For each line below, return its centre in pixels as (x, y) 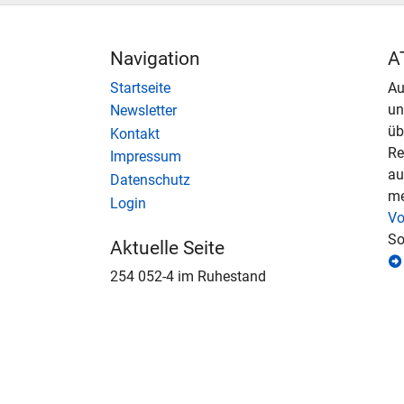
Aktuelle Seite (167, 248)
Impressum (146, 157)
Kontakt (135, 133)
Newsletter (143, 111)
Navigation (155, 59)
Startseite (140, 87)
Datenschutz (150, 179)
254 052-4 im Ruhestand (188, 277)
